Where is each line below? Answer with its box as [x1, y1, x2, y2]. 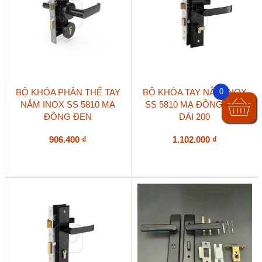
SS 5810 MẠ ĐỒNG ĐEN [145, 99, 244, 109]
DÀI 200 [179, 111, 211, 122]
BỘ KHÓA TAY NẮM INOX [142, 87, 247, 97]
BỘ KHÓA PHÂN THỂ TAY [15, 87, 120, 97]
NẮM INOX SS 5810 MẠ [20, 99, 116, 109]
